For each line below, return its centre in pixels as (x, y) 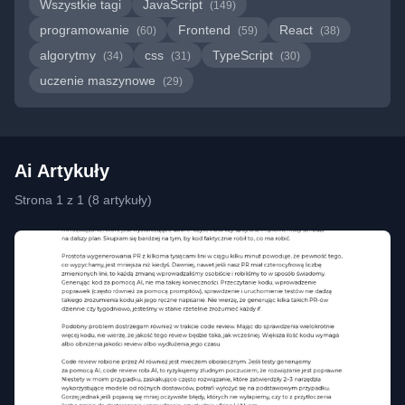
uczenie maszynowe (99, 80)
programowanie (86, 30)
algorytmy (70, 55)
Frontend (206, 30)
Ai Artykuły (62, 171)
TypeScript (245, 55)
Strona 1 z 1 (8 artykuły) (83, 200)
